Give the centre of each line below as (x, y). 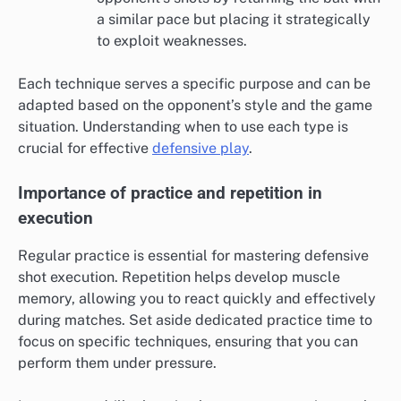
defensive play (200, 149)
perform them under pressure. (117, 363)
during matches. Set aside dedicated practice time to (195, 320)
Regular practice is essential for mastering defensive (193, 256)
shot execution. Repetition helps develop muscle (179, 277)
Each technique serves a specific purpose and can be (194, 84)
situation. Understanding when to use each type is (183, 127)
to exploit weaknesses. (172, 41)
